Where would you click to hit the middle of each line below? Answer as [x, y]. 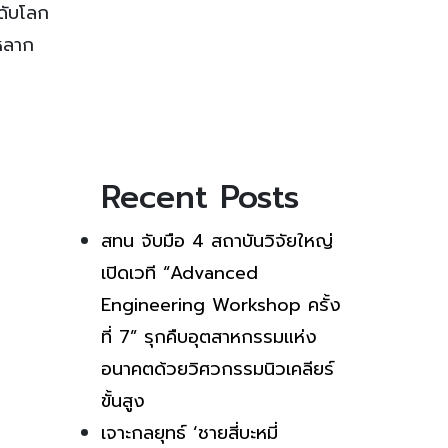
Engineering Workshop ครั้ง [221, 304]
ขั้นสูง [123, 400]
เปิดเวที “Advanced [179, 272]
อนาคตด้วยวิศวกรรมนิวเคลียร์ [217, 368]
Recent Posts [200, 197]
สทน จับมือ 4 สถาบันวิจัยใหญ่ [217, 240]
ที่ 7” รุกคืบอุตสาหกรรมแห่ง [209, 336]
